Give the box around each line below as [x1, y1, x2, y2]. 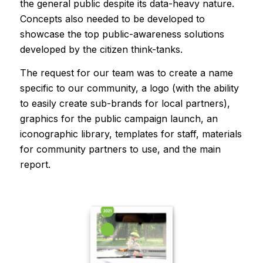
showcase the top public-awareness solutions [19, 28, 224, 41]
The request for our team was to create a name [19, 66, 233, 79]
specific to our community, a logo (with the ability [19, 82, 239, 94]
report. [19, 158, 50, 170]
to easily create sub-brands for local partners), [19, 97, 230, 109]
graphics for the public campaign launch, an [19, 112, 218, 124]
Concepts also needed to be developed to [19, 13, 205, 25]
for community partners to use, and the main [19, 143, 221, 155]
